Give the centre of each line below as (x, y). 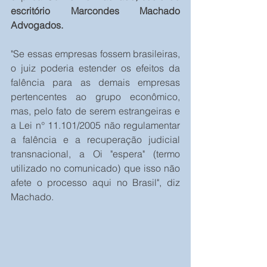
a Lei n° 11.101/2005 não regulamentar (95, 125)
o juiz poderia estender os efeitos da (95, 68)
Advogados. (37, 25)
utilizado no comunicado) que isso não (95, 168)
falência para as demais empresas (95, 83)
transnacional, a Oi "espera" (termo (95, 154)
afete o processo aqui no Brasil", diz (95, 183)
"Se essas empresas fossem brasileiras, (95, 54)
